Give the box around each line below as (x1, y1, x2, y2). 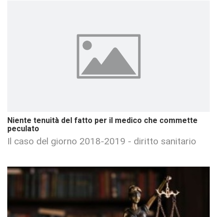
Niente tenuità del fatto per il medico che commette (7, 115, 198, 127)
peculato (7, 123, 39, 135)
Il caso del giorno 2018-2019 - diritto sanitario (7, 136, 196, 147)
